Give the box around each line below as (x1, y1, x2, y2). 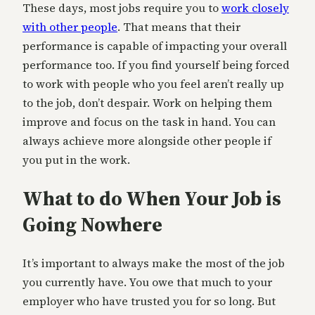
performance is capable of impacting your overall (22, 37, 287, 53)
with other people (22, 18, 117, 34)
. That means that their (117, 18, 240, 34)
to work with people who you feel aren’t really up (22, 75, 284, 91)
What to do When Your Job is (22, 184, 281, 212)
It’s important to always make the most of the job (22, 255, 285, 271)
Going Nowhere (22, 210, 162, 238)
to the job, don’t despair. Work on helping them (22, 94, 272, 110)
